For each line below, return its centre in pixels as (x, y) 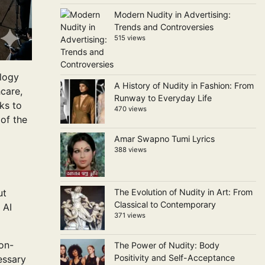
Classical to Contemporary (165, 204)
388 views (130, 150)
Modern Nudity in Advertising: (172, 14)
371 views (130, 215)
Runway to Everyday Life (163, 98)
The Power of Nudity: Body (167, 245)
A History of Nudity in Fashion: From (184, 85)
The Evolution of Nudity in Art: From (183, 192)
